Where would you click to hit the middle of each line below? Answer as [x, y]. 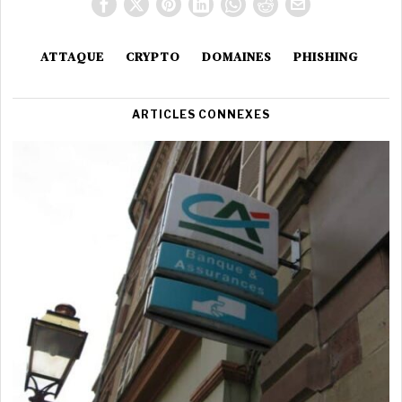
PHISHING [325, 56]
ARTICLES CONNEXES [201, 114]
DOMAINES [236, 56]
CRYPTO [153, 56]
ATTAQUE [72, 56]
